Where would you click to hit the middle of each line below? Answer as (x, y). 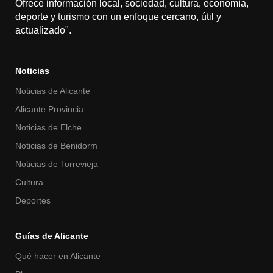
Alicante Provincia (49, 109)
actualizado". (43, 30)
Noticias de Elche (48, 127)
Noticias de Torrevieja (57, 164)
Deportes (33, 200)
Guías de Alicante (52, 236)
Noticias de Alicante (53, 90)
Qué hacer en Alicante (58, 256)
